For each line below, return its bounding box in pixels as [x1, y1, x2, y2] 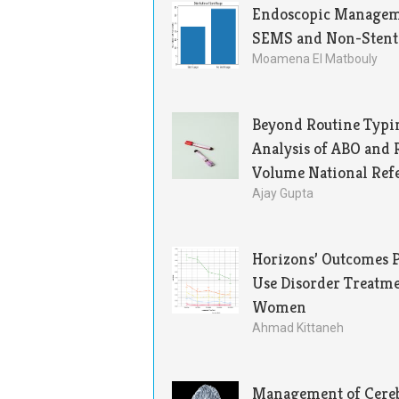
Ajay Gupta [252, 186, 313, 200]
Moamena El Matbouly [252, 52, 378, 66]
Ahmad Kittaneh [252, 321, 344, 335]
